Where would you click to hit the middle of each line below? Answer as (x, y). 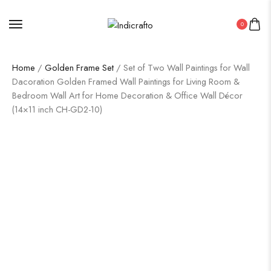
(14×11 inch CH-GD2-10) (57, 109)
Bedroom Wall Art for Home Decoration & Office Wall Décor (127, 95)
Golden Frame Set (79, 67)
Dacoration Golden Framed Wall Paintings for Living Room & (126, 81)
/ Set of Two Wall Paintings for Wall (182, 67)
